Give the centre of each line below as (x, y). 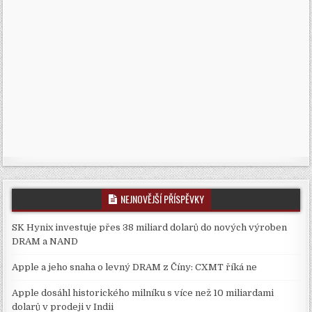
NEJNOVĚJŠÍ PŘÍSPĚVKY (162, 199)
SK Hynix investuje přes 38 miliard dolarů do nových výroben (150, 228)
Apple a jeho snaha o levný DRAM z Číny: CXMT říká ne (135, 267)
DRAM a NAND (45, 242)
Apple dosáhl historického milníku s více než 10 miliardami (143, 293)
